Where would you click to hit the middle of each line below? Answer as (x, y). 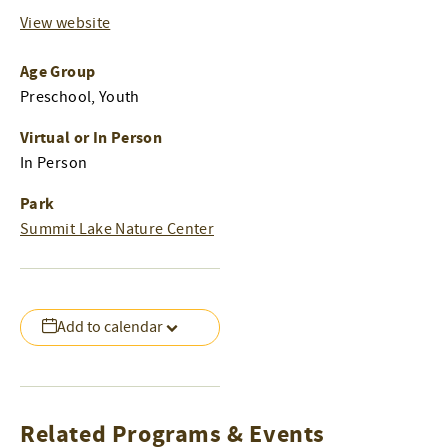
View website (65, 22)
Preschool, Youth (80, 96)
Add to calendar (110, 327)
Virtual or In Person (91, 137)
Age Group (58, 71)
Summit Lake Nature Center (117, 228)
